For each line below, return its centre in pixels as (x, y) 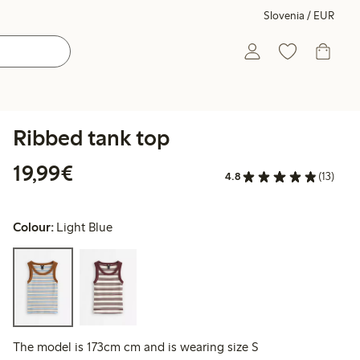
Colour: (33, 227)
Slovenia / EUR (299, 16)
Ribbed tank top (91, 137)
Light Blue (85, 227)
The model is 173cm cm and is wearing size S (136, 347)
